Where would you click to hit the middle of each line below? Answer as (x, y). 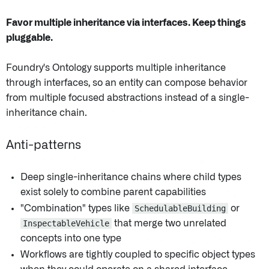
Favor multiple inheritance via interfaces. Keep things (126, 23)
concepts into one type (71, 238)
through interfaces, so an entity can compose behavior (127, 83)
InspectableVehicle (66, 223)
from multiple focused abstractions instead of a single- (128, 98)
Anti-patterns (44, 145)
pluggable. (29, 38)
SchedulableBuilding (180, 208)
